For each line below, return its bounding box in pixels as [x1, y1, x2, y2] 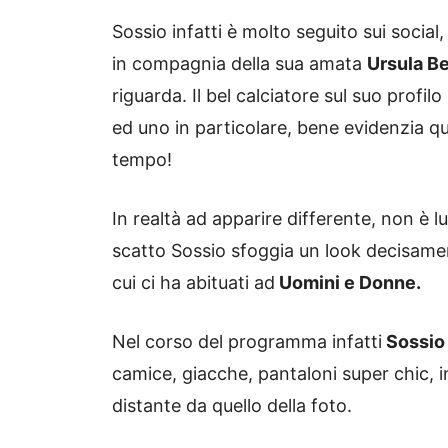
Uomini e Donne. [275, 272, 421, 294]
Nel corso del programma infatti [112, 331, 382, 353]
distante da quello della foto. [112, 395, 352, 417]
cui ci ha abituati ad [112, 272, 275, 294]
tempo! [112, 149, 172, 171]
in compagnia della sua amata [112, 53, 367, 75]
